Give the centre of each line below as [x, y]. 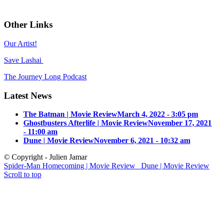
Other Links [28, 25]
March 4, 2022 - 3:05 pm [158, 114]
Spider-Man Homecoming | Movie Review [70, 166]
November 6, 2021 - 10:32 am [142, 141]
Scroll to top [23, 175]
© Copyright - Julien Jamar [45, 157]
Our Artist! [20, 43]
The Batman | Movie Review [70, 114]
